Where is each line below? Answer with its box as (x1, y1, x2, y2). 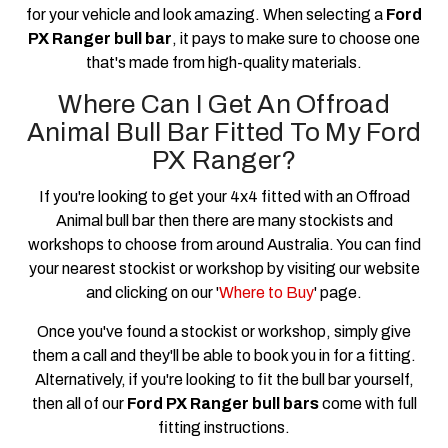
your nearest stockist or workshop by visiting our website (28, 259, 420, 277)
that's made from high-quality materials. (86, 53, 362, 71)
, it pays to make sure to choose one (172, 29, 420, 47)
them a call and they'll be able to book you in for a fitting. (32, 346, 416, 364)
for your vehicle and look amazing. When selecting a (26, 5, 386, 23)
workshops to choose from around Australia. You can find (27, 235, 421, 253)
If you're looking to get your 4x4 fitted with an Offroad (38, 187, 410, 205)
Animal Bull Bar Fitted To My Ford (26, 117, 422, 146)
